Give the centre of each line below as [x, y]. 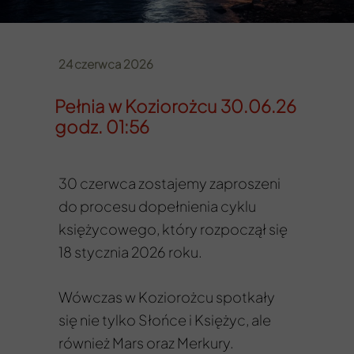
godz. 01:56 [102, 126]
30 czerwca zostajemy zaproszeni [169, 183]
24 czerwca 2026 [106, 64]
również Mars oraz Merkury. [146, 343]
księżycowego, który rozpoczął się [173, 229]
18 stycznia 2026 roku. [130, 252]
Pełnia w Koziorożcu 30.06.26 [175, 106]
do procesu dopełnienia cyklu [157, 206]
